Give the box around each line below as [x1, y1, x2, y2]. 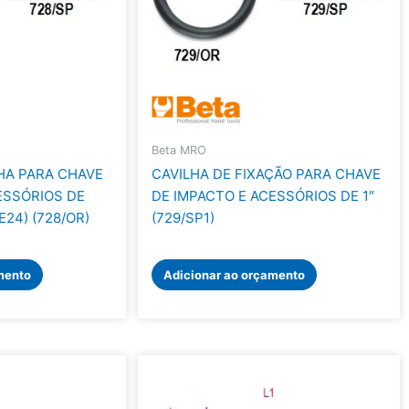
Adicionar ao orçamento [163, 267, 306, 282]
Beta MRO [152, 143, 207, 158]
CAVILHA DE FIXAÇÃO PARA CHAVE [152, 165, 382, 184]
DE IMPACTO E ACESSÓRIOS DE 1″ [152, 187, 375, 205]
